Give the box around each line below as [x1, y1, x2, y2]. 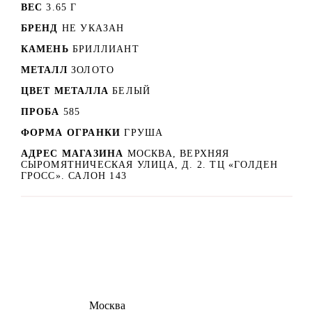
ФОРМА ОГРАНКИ [20, 127, 121, 139]
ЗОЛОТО [71, 65, 115, 76]
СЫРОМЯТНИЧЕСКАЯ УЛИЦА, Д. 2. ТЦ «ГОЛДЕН [20, 159, 279, 171]
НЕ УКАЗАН [61, 23, 125, 34]
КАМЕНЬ [20, 44, 69, 55]
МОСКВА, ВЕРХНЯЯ [127, 148, 230, 159]
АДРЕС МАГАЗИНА [20, 148, 127, 159]
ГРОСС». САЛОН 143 [20, 171, 127, 182]
